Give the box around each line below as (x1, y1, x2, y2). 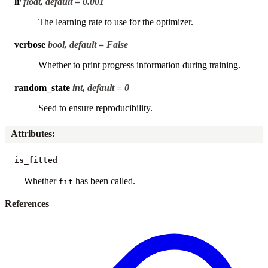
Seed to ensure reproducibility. (38, 102, 153, 113)
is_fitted (14, 155, 57, 165)
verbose (14, 39, 45, 50)
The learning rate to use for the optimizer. (38, 16, 193, 27)
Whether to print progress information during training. (38, 59, 240, 70)
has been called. (73, 175, 135, 186)
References (5, 198, 49, 209)
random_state (14, 82, 70, 93)
